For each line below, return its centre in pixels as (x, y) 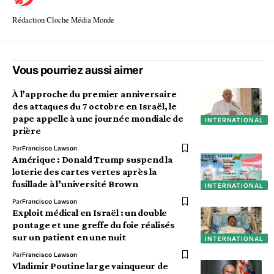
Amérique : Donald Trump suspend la (92, 159)
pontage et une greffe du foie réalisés (94, 225)
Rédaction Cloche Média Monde (63, 20)
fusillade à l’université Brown (75, 184)
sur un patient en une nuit (69, 237)
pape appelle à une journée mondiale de (98, 118)
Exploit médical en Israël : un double (90, 213)
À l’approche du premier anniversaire (94, 94)
